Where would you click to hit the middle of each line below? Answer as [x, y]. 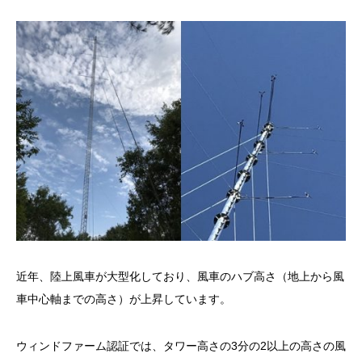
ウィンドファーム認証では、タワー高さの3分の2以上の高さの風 [181, 346]
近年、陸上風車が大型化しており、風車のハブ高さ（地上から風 [180, 276]
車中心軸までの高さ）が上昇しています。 [124, 299]
